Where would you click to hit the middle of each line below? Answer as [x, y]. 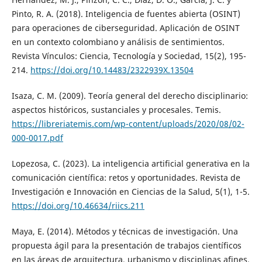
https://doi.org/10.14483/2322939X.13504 [112, 70]
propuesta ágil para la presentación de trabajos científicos [126, 245]
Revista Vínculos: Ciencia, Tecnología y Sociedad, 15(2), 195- [129, 56]
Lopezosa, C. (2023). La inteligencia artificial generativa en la [130, 163]
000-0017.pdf [37, 137]
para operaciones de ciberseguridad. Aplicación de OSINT [125, 27]
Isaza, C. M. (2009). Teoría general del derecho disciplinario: [130, 95]
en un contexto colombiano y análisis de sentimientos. [118, 42]
